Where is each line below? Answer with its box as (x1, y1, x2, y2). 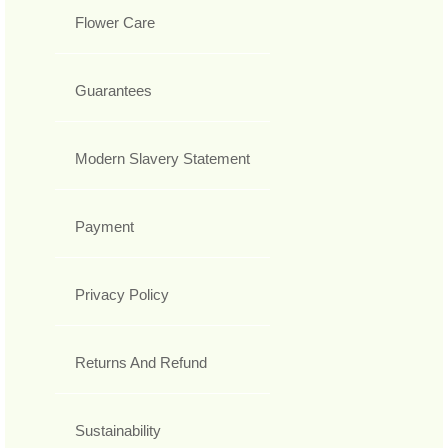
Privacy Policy (75, 286, 169, 304)
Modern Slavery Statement (75, 150, 250, 168)
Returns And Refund (75, 354, 207, 372)
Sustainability (75, 422, 161, 440)
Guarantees (75, 82, 152, 100)
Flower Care (75, 14, 155, 32)
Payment (75, 218, 134, 236)
